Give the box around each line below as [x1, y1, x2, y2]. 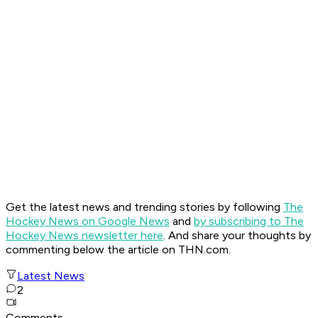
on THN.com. [162, 243, 231, 257]
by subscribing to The [194, 214, 304, 229]
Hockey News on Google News [6, 214, 170, 229]
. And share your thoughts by [163, 229, 311, 243]
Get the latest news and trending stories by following [6, 200, 283, 214]
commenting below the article [6, 243, 162, 257]
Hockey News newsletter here [6, 229, 163, 243]
